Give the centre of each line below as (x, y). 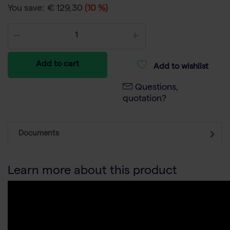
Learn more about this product (92, 172)
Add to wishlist (181, 68)
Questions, (157, 88)
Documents (39, 134)
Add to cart (57, 65)
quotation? (145, 100)
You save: (26, 9)
